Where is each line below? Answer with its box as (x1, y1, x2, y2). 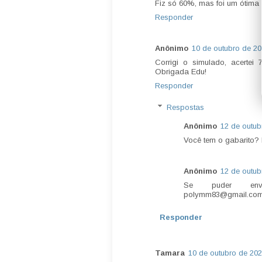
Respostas (166, 103, 204, 112)
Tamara (155, 248, 185, 257)
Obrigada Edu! (155, 67, 206, 76)
